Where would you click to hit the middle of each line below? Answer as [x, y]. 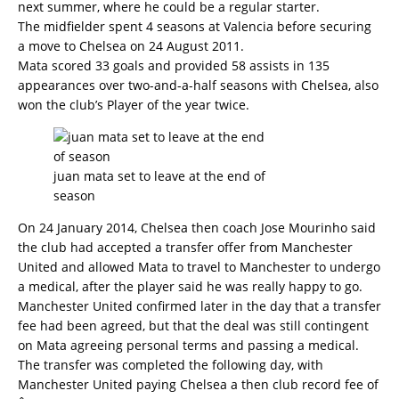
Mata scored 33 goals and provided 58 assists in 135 [174, 65]
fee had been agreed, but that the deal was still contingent [193, 326]
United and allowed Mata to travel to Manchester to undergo [199, 267]
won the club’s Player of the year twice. [134, 105]
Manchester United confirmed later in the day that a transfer [199, 306]
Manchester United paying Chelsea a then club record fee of [198, 384]
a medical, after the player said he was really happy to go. [190, 286]
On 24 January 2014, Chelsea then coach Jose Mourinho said [197, 228]
